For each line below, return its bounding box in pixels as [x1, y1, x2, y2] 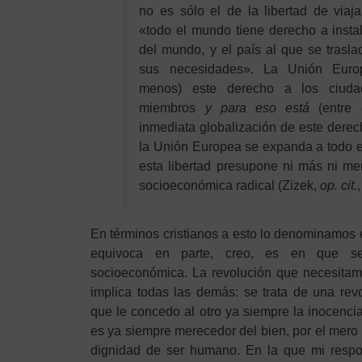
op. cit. [320, 178, 358, 192]
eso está [255, 100, 310, 115]
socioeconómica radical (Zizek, [139, 178, 321, 192]
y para [204, 100, 246, 115]
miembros [139, 100, 205, 115]
